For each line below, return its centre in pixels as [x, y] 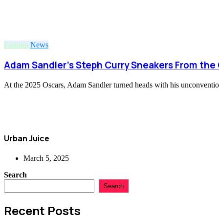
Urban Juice [27, 139]
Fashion [17, 45]
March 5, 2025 [46, 158]
